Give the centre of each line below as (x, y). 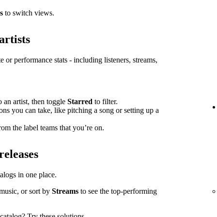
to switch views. (29, 13)
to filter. (105, 101)
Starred (80, 101)
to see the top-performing (118, 191)
